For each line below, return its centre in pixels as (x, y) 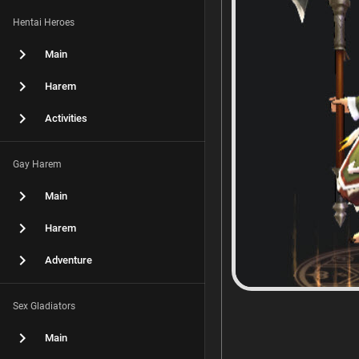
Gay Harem (37, 164)
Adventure (69, 260)
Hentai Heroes (44, 22)
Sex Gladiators (44, 306)
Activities (66, 118)
